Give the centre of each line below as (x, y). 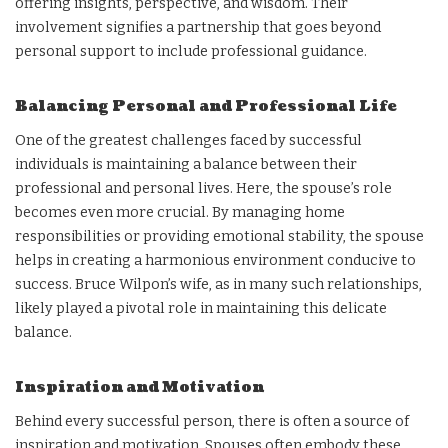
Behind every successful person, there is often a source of (212, 421)
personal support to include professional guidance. (191, 51)
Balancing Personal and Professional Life (206, 106)
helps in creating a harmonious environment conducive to (215, 260)
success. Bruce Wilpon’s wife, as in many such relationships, (218, 284)
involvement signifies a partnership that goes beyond (198, 27)
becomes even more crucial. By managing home (180, 212)
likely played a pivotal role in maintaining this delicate (201, 308)
